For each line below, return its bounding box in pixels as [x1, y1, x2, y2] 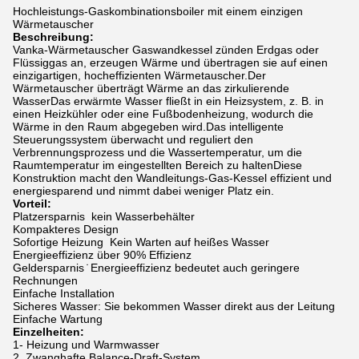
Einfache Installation [13, 287, 115, 300]
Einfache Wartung [13, 313, 103, 325]
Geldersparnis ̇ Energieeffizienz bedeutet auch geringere [13, 261, 300, 274]
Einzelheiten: [13, 325, 84, 338]
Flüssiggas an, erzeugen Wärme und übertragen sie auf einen [13, 56, 328, 69]
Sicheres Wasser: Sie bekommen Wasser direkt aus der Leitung [13, 300, 335, 313]
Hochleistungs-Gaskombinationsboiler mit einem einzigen [13, 5, 303, 18]
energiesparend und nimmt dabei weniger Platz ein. [13, 184, 274, 197]
